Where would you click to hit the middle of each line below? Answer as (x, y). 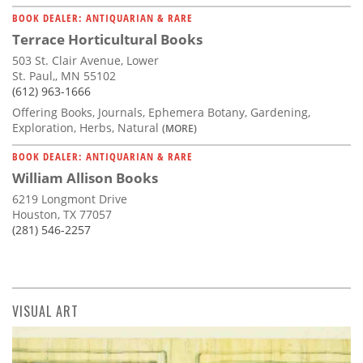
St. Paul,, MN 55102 (64, 75)
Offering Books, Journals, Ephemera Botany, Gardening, (161, 112)
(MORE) (179, 128)
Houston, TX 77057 (62, 214)
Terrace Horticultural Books (107, 39)
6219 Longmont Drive (70, 199)
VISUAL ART (45, 311)
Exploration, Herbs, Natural (87, 127)
